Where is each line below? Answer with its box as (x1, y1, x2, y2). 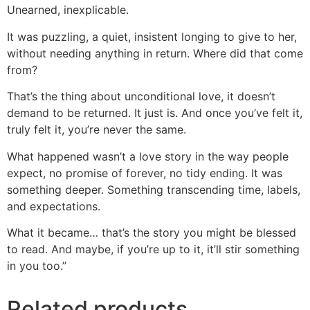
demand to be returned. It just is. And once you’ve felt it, (7, 106, 302, 120)
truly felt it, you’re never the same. (7, 122, 186, 137)
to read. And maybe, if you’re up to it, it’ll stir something (7, 241, 300, 256)
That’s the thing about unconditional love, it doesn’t (7, 89, 275, 104)
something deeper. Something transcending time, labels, (7, 182, 300, 197)
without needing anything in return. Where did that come (7, 46, 303, 60)
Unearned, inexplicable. (7, 3, 129, 17)
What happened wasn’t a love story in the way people (7, 149, 289, 163)
